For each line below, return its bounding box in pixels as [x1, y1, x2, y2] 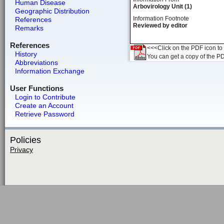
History [14, 50, 37, 58]
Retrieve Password [14, 110, 74, 118]
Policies [10, 135, 41, 145]
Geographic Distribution [14, 7, 89, 15]
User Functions [9, 84, 63, 92]
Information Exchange [14, 67, 84, 75]
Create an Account [14, 101, 73, 109]
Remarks [14, 24, 43, 32]
